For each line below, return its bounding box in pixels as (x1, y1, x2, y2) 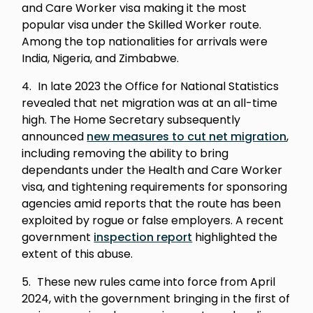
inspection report (94, 229, 193, 245)
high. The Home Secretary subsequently (22, 112, 241, 128)
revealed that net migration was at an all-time (22, 95, 278, 111)
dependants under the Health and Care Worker (22, 162, 283, 178)
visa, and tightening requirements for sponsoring (22, 179, 288, 195)
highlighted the (192, 229, 278, 245)
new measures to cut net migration (87, 129, 287, 145)
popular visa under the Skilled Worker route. (22, 17, 262, 33)
